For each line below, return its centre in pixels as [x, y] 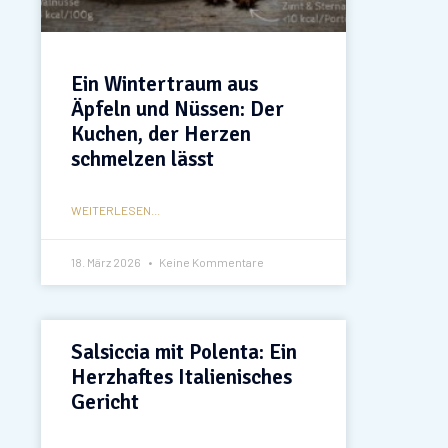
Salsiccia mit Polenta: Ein [183, 351]
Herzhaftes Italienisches [181, 376]
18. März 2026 [106, 261]
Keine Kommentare [210, 261]
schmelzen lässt [142, 158]
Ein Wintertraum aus [164, 83]
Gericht [104, 401]
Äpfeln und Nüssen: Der [177, 108]
